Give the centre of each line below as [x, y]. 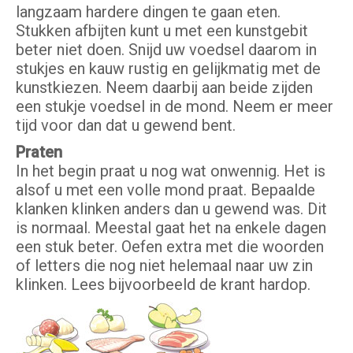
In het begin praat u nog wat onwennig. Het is [171, 171]
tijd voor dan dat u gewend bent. [126, 126]
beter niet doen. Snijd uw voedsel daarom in [166, 50]
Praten [39, 152]
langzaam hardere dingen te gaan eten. [148, 12]
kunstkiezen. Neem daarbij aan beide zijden [164, 88]
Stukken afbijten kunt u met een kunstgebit [162, 31]
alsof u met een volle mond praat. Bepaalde [165, 190]
